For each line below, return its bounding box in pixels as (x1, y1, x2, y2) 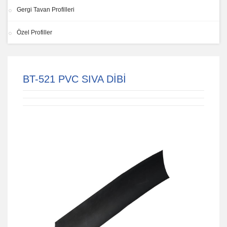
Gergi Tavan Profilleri (17, 6, 74, 14)
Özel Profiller (17, 29, 52, 36)
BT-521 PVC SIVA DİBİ (23, 73, 126, 85)
